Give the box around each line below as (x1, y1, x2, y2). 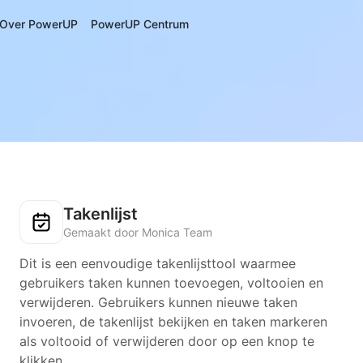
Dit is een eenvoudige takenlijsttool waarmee (19, 255, 296, 271)
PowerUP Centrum (91, 17, 189, 31)
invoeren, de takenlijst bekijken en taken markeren (19, 314, 327, 330)
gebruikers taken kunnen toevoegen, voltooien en (19, 275, 323, 291)
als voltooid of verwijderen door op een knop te (19, 333, 314, 349)
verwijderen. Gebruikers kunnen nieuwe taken (19, 294, 297, 310)
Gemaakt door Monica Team (63, 225, 212, 239)
